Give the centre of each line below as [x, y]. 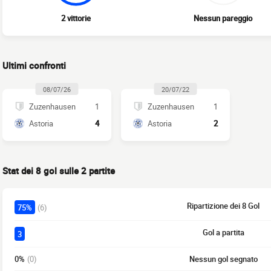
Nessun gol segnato [223, 259]
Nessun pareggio [223, 18]
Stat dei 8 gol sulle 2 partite [59, 171]
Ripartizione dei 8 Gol [223, 206]
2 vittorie [76, 18]
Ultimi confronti [34, 66]
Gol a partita [223, 233]
